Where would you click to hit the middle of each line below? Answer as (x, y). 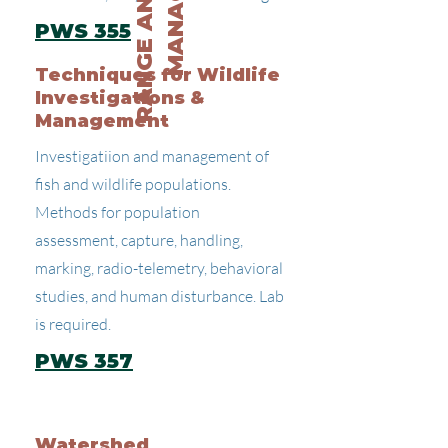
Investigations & (119, 98)
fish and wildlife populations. (133, 184)
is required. (73, 324)
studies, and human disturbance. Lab (159, 296)
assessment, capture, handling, (139, 240)
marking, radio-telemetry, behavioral (159, 268)
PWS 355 (83, 31)
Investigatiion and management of (152, 156)
